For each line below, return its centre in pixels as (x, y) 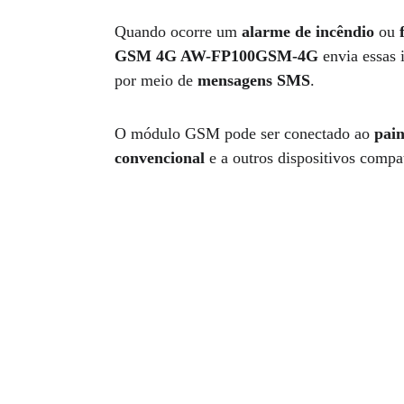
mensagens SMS (254, 80)
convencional (160, 158)
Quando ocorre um (179, 32)
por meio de (156, 80)
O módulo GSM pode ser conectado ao (245, 133)
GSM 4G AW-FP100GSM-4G (217, 56)
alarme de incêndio (308, 32)
